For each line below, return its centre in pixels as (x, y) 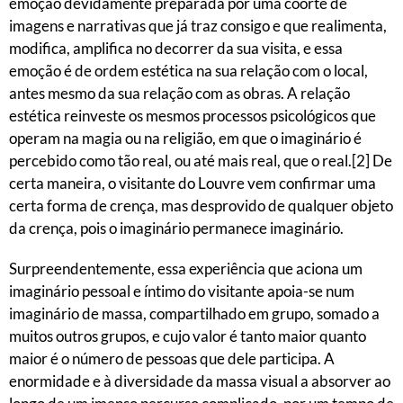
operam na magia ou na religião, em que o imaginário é (185, 138)
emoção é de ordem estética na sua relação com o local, (188, 71)
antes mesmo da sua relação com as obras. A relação (179, 93)
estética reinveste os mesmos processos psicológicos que (193, 116)
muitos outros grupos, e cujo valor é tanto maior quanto (188, 336)
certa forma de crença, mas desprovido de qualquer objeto (201, 206)
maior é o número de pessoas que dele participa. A (172, 358)
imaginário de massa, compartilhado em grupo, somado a (194, 313)
